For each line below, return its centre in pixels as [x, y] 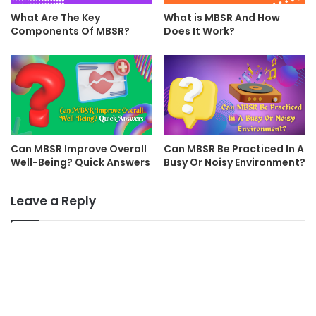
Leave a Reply [53, 201]
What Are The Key [55, 18]
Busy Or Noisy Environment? [235, 162]
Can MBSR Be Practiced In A [234, 148]
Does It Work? [199, 31]
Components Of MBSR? [70, 31]
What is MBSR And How [222, 18]
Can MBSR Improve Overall [79, 148]
